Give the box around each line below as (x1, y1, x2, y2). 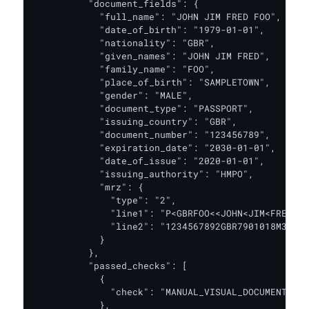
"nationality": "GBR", (33, 37, 215, 49)
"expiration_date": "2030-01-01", (33, 141, 276, 154)
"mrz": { (33, 181, 143, 193)
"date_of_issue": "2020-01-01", (33, 154, 265, 167)
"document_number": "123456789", (33, 128, 270, 141)
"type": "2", (33, 194, 177, 206)
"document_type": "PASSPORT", (33, 102, 254, 114)
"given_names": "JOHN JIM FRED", (33, 50, 270, 62)
